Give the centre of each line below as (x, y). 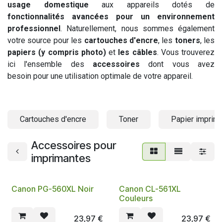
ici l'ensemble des (50, 64)
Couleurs (136, 198)
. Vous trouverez (186, 52)
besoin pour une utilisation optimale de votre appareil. (100, 76)
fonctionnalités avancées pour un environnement (111, 16)
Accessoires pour (74, 145)
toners (187, 40)
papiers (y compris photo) (58, 52)
